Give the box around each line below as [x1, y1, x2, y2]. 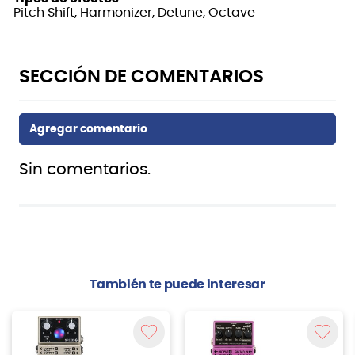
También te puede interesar [90, 278, 265, 292]
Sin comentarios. [19, 162, 151, 178]
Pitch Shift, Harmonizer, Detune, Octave [13, 6, 255, 20]
